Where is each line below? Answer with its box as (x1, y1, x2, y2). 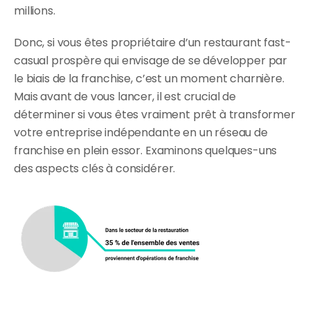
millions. (14, 3, 55, 19)
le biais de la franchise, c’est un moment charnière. (14, 71, 284, 86)
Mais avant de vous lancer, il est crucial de (14, 89, 236, 104)
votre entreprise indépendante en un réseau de (14, 125, 268, 140)
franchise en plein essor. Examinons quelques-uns (14, 143, 277, 158)
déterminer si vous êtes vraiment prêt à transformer (14, 107, 295, 122)
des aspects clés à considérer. (14, 161, 176, 176)
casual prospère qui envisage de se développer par (14, 53, 288, 69)
